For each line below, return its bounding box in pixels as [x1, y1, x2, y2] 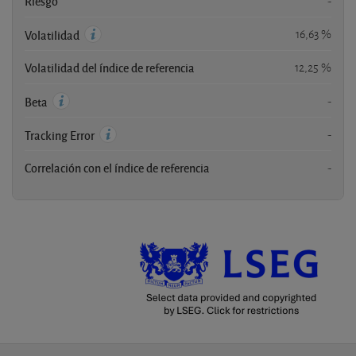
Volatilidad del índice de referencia [25, 59, 195, 75]
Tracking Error [25, 126, 97, 143]
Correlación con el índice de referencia [25, 159, 210, 176]
